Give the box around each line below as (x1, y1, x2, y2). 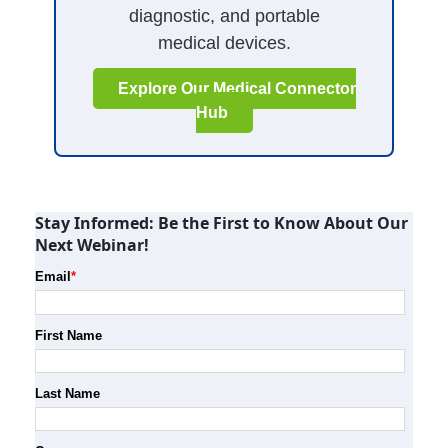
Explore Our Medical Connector (117, 80, 356, 98)
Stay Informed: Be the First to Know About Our (35, 212, 408, 235)
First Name (35, 327, 102, 343)
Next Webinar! (35, 234, 149, 257)
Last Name (35, 386, 100, 402)
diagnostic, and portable (128, 6, 320, 27)
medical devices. (157, 33, 291, 54)
